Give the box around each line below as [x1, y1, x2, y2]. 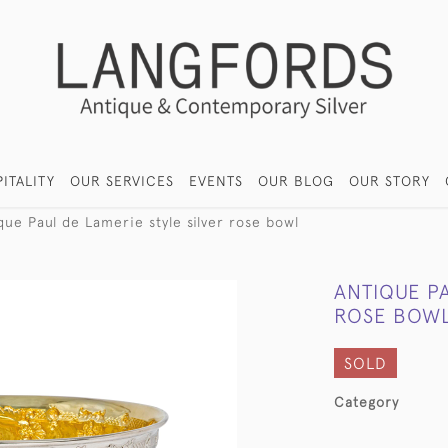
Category [334, 394, 399, 410]
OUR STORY [349, 173, 431, 189]
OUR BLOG [258, 173, 335, 189]
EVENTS [189, 173, 244, 189]
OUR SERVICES [70, 173, 175, 189]
